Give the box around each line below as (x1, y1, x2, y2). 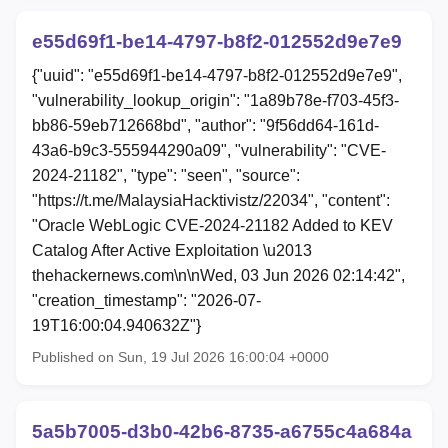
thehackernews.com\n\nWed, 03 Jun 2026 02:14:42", (32, 266, 405, 284)
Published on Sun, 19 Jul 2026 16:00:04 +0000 (32, 348, 329, 365)
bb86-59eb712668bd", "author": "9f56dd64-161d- (32, 116, 379, 134)
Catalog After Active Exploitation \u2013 (32, 241, 312, 259)
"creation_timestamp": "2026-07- (32, 291, 261, 309)
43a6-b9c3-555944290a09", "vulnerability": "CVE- (32, 141, 386, 159)
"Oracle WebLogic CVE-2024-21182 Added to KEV (32, 216, 393, 234)
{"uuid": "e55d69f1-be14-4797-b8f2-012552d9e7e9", (32, 66, 402, 84)
